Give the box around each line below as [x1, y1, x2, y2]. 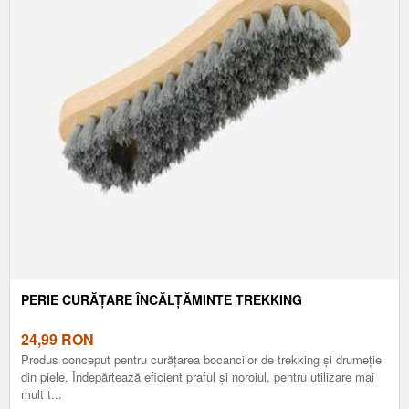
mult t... [21, 384, 62, 403]
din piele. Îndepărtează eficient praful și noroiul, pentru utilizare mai [21, 367, 374, 385]
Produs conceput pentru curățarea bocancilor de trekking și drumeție [21, 350, 382, 368]
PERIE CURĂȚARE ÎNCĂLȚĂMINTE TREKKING [21, 289, 302, 309]
